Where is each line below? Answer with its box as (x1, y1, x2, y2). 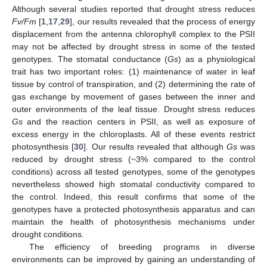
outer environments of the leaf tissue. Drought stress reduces (12, 104, 255, 114)
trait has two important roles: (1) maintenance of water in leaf (12, 66, 255, 76)
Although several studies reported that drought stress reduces (12, 4, 255, 14)
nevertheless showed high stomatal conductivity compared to (12, 179, 255, 189)
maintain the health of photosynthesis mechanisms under (12, 216, 255, 226)
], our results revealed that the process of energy (70, 16, 256, 26)
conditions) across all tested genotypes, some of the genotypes (12, 166, 255, 176)
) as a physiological (178, 54, 256, 64)
